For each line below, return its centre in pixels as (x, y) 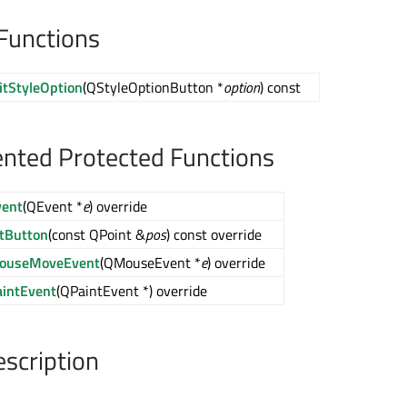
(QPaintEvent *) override (132, 291)
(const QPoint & (97, 234)
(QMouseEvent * (150, 263)
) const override (214, 234)
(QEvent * (53, 206)
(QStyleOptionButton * (153, 87)
